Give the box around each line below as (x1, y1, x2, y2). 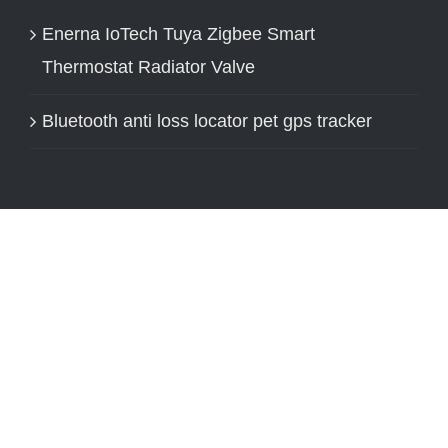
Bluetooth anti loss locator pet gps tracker (42, 110, 372, 131)
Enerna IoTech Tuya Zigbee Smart (42, 23, 315, 44)
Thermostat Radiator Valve (42, 56, 255, 77)
